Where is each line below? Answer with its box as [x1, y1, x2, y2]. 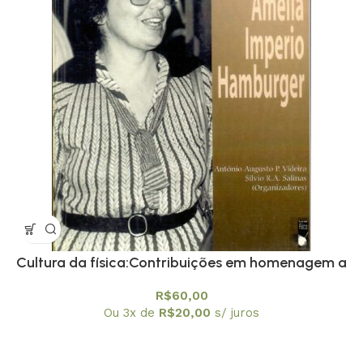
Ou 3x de [104, 305, 159, 321]
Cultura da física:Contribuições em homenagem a [16, 254, 347, 272]
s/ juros [215, 305, 259, 321]
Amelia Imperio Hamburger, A [83, 276, 280, 295]
